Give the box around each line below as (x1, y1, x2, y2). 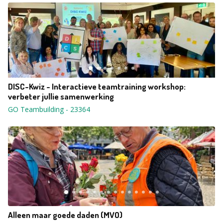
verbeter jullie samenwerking (8, 91, 114, 102)
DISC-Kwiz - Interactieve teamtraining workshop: (8, 81, 186, 92)
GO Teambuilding (8, 105, 64, 114)
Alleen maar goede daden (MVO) (8, 210, 122, 220)
